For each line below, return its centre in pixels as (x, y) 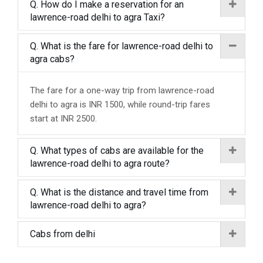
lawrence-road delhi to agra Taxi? (97, 17)
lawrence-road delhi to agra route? (100, 163)
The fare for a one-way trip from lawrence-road (122, 90)
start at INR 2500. (63, 119)
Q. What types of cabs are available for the (117, 151)
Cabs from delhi (63, 234)
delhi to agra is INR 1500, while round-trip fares (120, 104)
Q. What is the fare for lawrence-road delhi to (122, 46)
